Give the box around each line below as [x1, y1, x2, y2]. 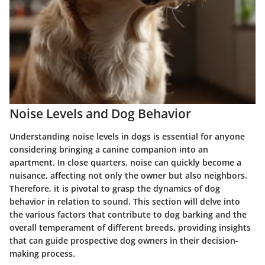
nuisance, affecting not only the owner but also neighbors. [9, 169, 247, 181]
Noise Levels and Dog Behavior [9, 105, 191, 122]
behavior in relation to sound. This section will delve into [9, 195, 240, 207]
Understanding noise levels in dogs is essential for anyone [9, 130, 245, 142]
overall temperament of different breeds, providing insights [9, 221, 251, 233]
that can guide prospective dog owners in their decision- [9, 234, 238, 246]
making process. [9, 247, 75, 259]
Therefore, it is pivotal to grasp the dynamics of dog [9, 182, 220, 194]
